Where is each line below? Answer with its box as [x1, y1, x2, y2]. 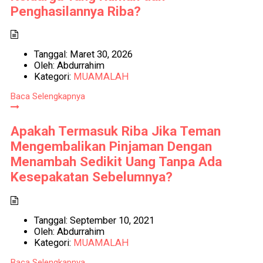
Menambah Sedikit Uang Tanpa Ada [10, 153, 222, 169]
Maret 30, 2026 [67, 49, 133, 60]
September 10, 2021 [67, 214, 154, 226]
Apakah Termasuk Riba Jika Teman [10, 123, 221, 139]
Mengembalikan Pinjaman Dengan [10, 138, 212, 154]
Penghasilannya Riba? [10, 3, 141, 19]
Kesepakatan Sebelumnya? [10, 168, 173, 184]
